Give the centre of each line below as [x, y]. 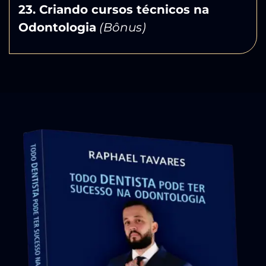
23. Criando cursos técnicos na [114, 9]
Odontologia [57, 27]
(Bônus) [123, 27]
